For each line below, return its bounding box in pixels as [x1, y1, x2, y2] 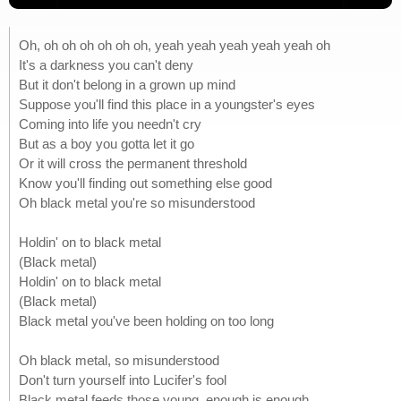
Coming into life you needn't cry [19, 115, 201, 132]
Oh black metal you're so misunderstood [19, 194, 255, 210]
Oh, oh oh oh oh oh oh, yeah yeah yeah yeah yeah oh [19, 37, 330, 53]
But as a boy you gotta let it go [19, 135, 194, 151]
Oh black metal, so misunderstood [19, 352, 219, 368]
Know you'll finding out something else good [19, 175, 272, 191]
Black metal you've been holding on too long [19, 312, 274, 328]
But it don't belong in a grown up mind [19, 76, 235, 92]
